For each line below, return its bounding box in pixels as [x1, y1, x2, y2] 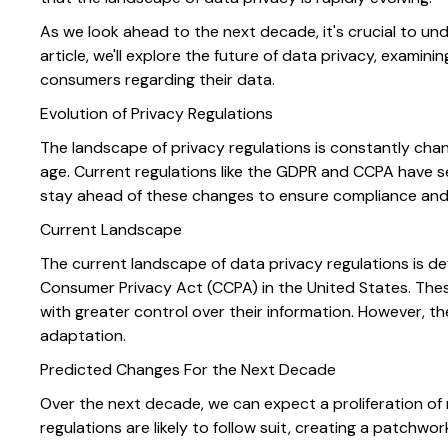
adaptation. [40, 325, 126, 347]
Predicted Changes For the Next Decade [40, 359, 336, 381]
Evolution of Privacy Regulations [40, 103, 273, 125]
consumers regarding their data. [40, 69, 275, 91]
